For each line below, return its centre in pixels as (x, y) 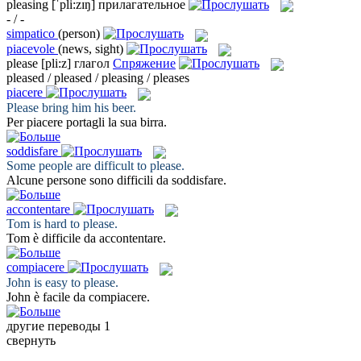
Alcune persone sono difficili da (89, 180)
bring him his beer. (87, 107)
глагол (92, 63)
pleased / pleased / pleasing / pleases (98, 78)
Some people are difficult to (78, 165)
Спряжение (144, 63)
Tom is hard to (45, 224)
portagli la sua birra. (115, 122)
